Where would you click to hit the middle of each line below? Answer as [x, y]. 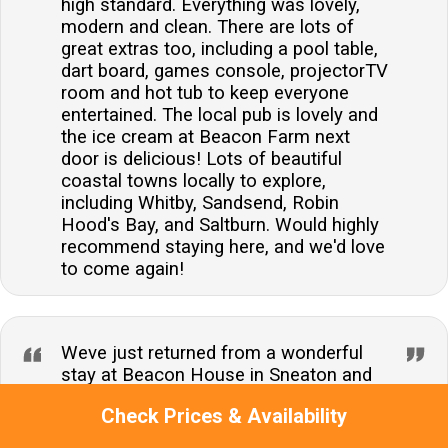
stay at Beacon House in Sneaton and [216, 375]
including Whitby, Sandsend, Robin [200, 203]
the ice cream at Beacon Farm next [205, 137]
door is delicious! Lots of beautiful [201, 159]
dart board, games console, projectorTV [224, 71]
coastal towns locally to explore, [193, 181]
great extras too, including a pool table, [219, 49]
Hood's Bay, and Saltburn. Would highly [220, 225]
